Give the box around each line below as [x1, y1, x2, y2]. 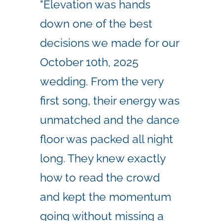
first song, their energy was [40, 93, 180, 107]
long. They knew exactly [40, 151, 165, 165]
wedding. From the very [40, 74, 163, 88]
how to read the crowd [40, 170, 160, 184]
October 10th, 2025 [40, 55, 139, 69]
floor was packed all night [40, 132, 173, 146]
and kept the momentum [40, 189, 171, 203]
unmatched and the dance [40, 112, 180, 126]
